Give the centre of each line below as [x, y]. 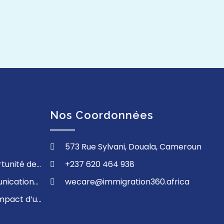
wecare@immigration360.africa [127, 182]
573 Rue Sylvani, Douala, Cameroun [133, 147]
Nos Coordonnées [102, 115]
